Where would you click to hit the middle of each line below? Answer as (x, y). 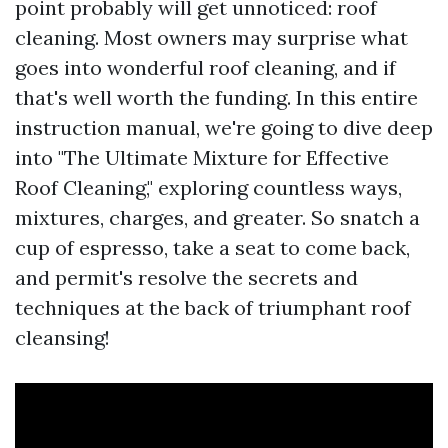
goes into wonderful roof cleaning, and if (205, 67)
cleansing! (62, 337)
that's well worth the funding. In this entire (216, 97)
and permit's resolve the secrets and (186, 277)
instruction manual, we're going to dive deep (224, 127)
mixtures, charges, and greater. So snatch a (217, 217)
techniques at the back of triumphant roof (213, 307)
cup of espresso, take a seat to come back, (212, 247)
